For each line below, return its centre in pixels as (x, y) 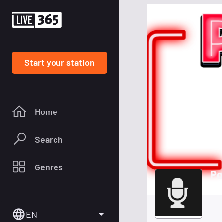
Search (49, 139)
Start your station (59, 62)
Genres (49, 167)
